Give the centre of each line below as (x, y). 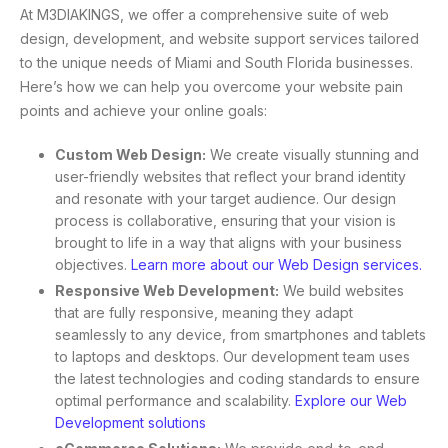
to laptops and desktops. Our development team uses (232, 357)
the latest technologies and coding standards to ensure (237, 379)
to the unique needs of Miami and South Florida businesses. (216, 62)
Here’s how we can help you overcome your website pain (211, 86)
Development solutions (130, 423)
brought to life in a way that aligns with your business (228, 242)
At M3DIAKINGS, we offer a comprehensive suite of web (204, 14)
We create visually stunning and (312, 154)
